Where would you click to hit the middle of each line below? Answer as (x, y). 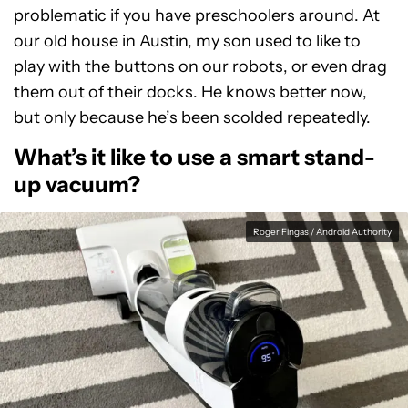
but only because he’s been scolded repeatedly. (192, 117)
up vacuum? (77, 184)
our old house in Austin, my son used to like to (187, 41)
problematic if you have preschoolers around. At (197, 15)
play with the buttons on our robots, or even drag (200, 66)
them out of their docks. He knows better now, (190, 92)
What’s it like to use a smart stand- (194, 157)
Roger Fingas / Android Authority (322, 232)
